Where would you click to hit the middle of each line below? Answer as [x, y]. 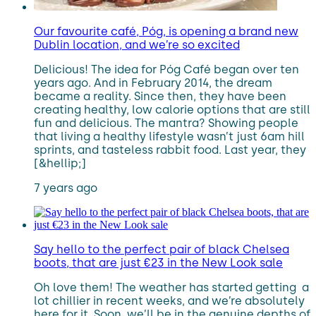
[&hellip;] [60, 163]
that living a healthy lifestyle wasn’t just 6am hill [169, 136]
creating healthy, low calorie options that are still [172, 110]
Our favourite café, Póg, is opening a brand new [166, 31]
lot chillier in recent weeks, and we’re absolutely [169, 301]
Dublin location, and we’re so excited [137, 45]
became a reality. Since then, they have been [160, 96]
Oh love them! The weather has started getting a [171, 287]
